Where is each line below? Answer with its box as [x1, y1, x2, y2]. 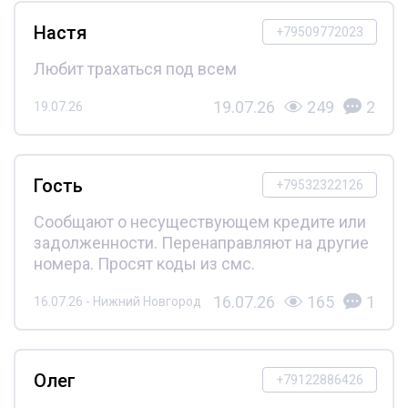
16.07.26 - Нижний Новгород [33, 294, 201, 309]
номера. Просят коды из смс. [33, 253, 255, 273]
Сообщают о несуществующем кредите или [33, 211, 366, 231]
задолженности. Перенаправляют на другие [33, 232, 369, 252]
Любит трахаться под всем [33, 58, 237, 78]
